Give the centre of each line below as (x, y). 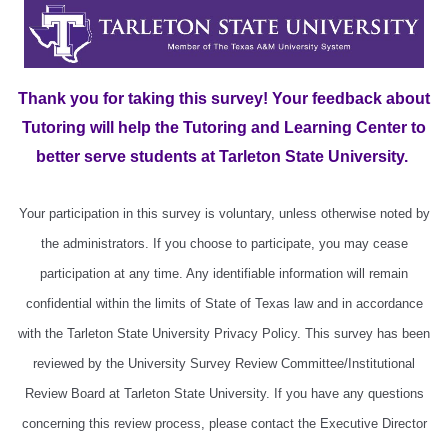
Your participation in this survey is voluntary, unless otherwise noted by (224, 213)
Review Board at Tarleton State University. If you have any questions (224, 393)
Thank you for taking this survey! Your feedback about (224, 98)
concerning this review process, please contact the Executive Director (224, 423)
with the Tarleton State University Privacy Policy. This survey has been (224, 333)
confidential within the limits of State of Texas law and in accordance (224, 303)
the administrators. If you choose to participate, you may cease (224, 243)
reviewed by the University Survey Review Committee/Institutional (224, 363)
